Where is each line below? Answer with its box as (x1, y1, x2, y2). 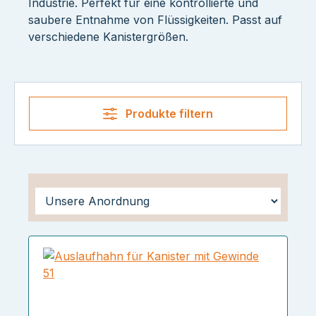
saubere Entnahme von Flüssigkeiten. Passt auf (28, 13, 282, 27)
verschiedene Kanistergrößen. (28, 30, 188, 44)
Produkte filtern (122, 107, 213, 121)
